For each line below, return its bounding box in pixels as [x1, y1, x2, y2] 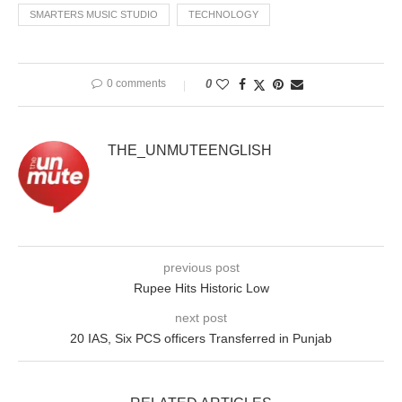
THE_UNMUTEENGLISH [108, 143, 272, 159]
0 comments [107, 77, 166, 91]
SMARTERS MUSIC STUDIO [30, 9, 158, 21]
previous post [162, 260, 240, 275]
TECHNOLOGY [188, 9, 258, 21]
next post [175, 310, 227, 326]
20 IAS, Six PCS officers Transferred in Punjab [70, 331, 332, 346]
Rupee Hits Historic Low [133, 281, 269, 296]
